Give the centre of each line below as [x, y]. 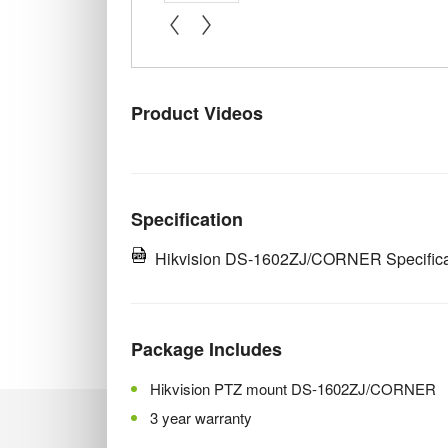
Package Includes [206, 349]
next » [217, 48]
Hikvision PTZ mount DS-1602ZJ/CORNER [293, 388]
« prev [186, 48]
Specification [187, 218]
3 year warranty [201, 417]
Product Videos [197, 113]
